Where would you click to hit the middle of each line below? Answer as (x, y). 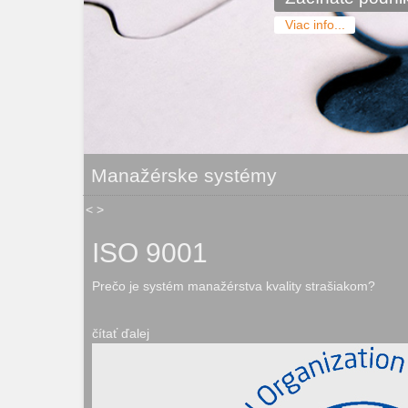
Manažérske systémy (184, 175)
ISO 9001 (150, 253)
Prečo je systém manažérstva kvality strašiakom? (234, 286)
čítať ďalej (121, 333)
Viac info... (315, 25)
